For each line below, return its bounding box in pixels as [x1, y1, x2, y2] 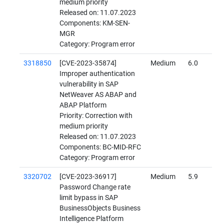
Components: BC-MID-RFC [59, 143, 141, 152]
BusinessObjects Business [59, 204, 140, 213]
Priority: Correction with [59, 111, 132, 120]
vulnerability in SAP [59, 80, 118, 89]
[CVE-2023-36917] [59, 172, 116, 181]
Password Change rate [59, 183, 130, 192]
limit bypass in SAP [59, 193, 118, 202]
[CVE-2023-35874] [59, 59, 116, 68]
